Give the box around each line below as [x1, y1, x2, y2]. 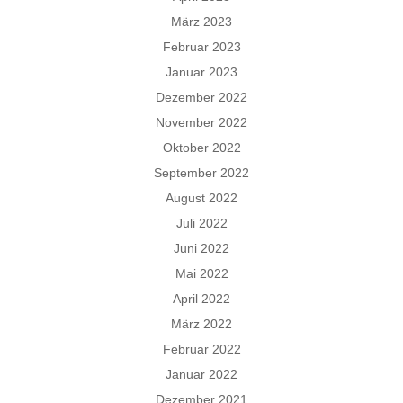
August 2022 [166, 190, 237, 205]
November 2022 [156, 114, 247, 130]
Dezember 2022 [156, 89, 247, 104]
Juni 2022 [174, 240, 229, 255]
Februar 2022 [162, 341, 241, 356]
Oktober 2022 [162, 139, 241, 155]
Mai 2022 [175, 265, 228, 281]
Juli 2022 [175, 215, 228, 230]
